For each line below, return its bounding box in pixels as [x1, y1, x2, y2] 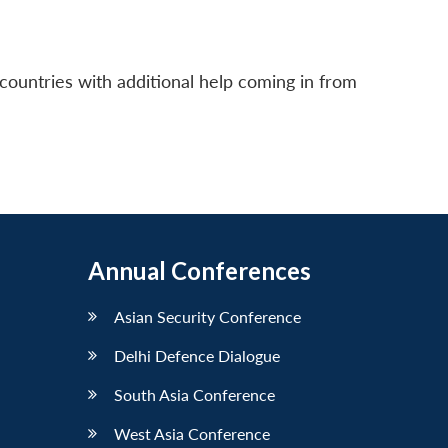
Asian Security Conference [114, 306, 301, 326]
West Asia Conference [114, 423, 270, 443]
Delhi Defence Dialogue [114, 345, 280, 365]
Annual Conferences [88, 255, 311, 285]
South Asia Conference [114, 384, 275, 404]
